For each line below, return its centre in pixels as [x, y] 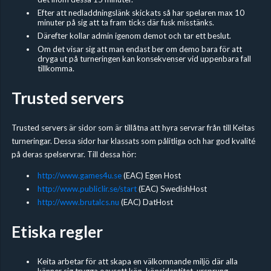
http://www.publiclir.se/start [87, 188]
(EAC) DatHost [146, 202]
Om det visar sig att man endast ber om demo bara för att [139, 49]
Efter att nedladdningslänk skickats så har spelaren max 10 [141, 12]
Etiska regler [57, 231]
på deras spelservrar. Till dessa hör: [73, 154]
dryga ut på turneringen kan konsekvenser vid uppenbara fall [144, 58]
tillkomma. [56, 68]
